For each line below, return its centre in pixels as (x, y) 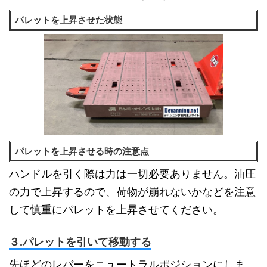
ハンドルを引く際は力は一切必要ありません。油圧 (132, 174)
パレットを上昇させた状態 (69, 20)
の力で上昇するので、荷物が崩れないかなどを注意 (132, 192)
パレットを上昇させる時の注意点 (82, 151)
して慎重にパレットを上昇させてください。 (116, 209)
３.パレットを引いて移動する (80, 242)
